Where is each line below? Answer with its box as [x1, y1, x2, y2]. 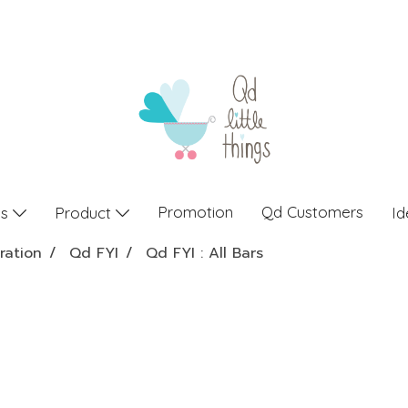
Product [54, 202, 116, 222]
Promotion [157, 202, 233, 221]
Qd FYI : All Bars [146, 242, 263, 264]
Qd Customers [260, 202, 363, 221]
